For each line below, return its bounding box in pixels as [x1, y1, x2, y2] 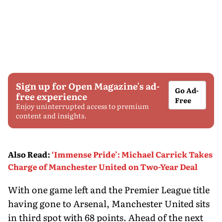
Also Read [8, 148, 48, 160]
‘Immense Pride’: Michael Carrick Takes [52, 148, 213, 160]
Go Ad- [175, 85, 199, 95]
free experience [16, 89, 87, 103]
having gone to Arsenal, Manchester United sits [8, 196, 210, 210]
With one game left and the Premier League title [8, 182, 210, 196]
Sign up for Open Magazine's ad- [16, 79, 160, 93]
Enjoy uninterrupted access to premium [16, 101, 149, 111]
